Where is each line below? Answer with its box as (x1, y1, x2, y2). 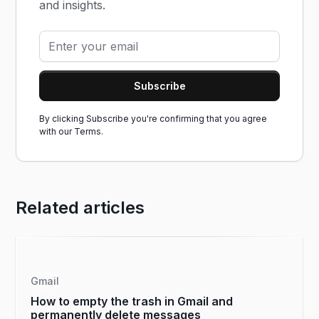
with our (39, 126, 75, 137)
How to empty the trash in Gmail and (31, 294, 234, 308)
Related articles (16, 197, 145, 218)
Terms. (74, 126, 104, 137)
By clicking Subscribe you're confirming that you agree (39, 113, 268, 124)
